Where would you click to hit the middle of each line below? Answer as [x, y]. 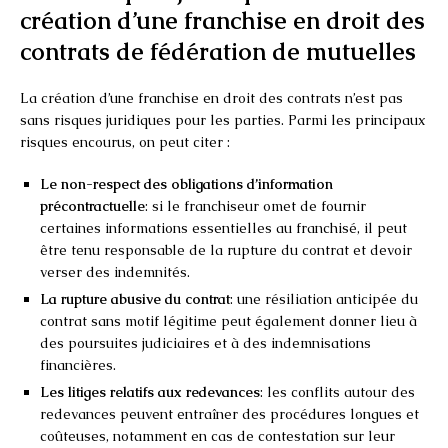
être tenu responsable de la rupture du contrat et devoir [226, 249]
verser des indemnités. [115, 271]
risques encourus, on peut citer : [125, 141]
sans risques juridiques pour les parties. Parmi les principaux [223, 119]
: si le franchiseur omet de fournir [255, 205]
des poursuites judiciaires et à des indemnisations [205, 342]
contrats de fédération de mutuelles [218, 51]
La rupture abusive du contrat [135, 298]
